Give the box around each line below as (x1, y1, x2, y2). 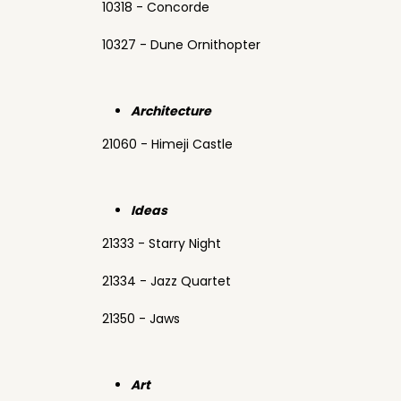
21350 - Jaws (102, 310, 180, 328)
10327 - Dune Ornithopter (102, 36, 260, 54)
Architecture (131, 102, 214, 120)
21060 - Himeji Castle (102, 135, 233, 153)
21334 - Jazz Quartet (102, 272, 231, 290)
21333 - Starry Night (102, 235, 221, 252)
